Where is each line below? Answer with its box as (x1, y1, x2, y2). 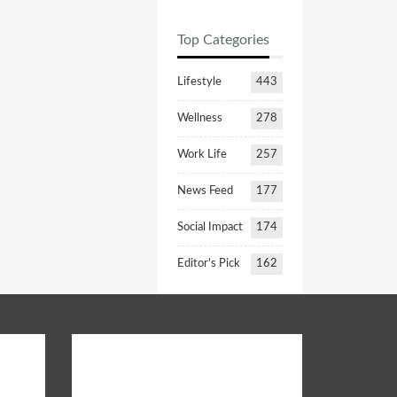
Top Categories (176, 33, 269, 47)
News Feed (176, 185, 233, 197)
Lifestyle (176, 76, 222, 88)
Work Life (176, 149, 227, 160)
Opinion (91, 362, 142, 377)
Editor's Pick (176, 258, 240, 269)
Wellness (176, 113, 222, 124)
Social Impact (176, 222, 243, 233)
